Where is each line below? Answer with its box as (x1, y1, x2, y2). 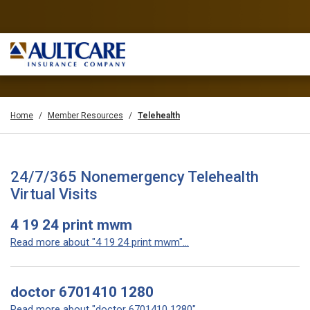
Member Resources (48, 111, 123, 120)
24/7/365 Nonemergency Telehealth (10, 168, 259, 185)
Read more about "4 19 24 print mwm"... (10, 236, 189, 248)
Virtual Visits (10, 185, 98, 203)
